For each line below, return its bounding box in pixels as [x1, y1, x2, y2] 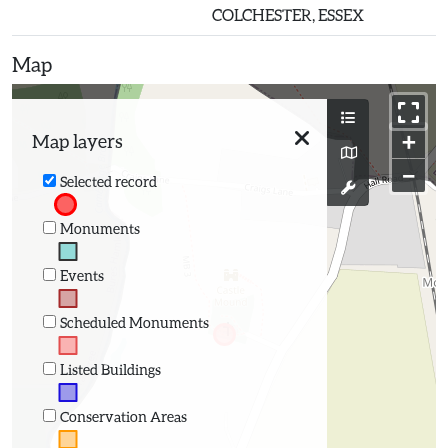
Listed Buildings [59, 360, 161, 378]
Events [59, 266, 104, 284]
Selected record [59, 172, 157, 190]
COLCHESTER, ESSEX [212, 5, 364, 24]
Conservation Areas [59, 407, 187, 425]
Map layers [32, 130, 123, 152]
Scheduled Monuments [59, 313, 209, 331]
